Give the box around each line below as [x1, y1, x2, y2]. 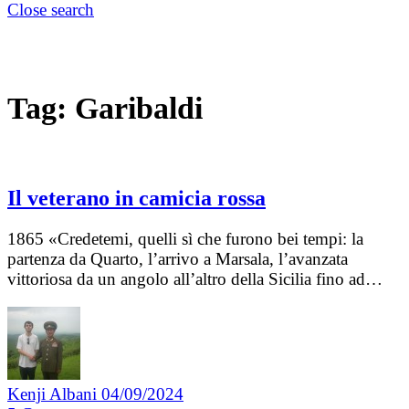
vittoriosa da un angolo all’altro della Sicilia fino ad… [7, 269, 383, 289]
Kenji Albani [7, 384, 101, 404]
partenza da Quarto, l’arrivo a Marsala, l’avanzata [7, 249, 348, 269]
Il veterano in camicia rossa [7, 186, 266, 211]
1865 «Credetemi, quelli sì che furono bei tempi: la [7, 229, 363, 249]
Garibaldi [75, 90, 203, 125]
